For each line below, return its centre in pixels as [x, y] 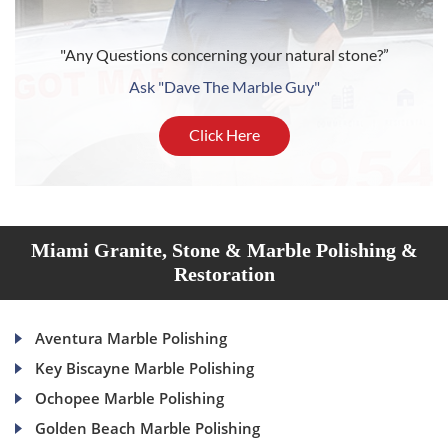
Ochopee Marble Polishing [129, 398]
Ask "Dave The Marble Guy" [224, 87]
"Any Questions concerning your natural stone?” [224, 55]
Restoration [224, 274]
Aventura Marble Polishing [131, 338]
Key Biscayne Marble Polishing [144, 368]
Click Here [224, 135]
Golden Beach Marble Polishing [147, 428]
